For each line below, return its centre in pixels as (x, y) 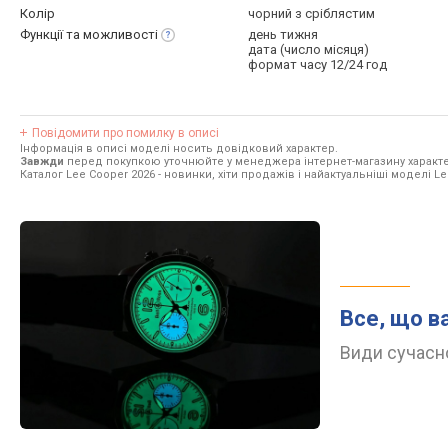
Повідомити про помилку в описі (125, 133)
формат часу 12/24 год (317, 64)
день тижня (283, 34)
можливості (120, 34)
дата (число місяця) (308, 49)
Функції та (51, 34)
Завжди (42, 161)
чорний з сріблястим (311, 13)
